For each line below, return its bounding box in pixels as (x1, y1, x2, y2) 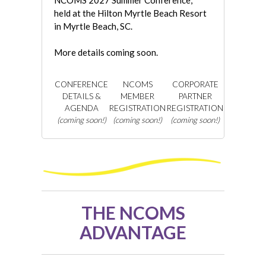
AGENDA (64, 103, 99, 113)
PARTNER (178, 91, 212, 102)
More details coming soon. (54, 47, 158, 58)
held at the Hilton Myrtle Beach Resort (54, 8, 207, 19)
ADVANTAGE (80, 221, 186, 243)
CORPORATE (172, 80, 218, 90)
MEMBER (121, 91, 154, 102)
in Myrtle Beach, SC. (54, 21, 132, 32)
